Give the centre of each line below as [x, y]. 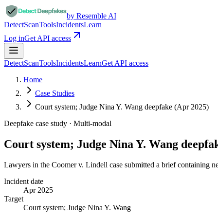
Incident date [24, 181]
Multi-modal [92, 123]
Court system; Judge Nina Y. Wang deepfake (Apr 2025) [122, 107]
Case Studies [55, 93]
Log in [14, 38]
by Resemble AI [91, 16]
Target [14, 199]
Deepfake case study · [39, 123]
